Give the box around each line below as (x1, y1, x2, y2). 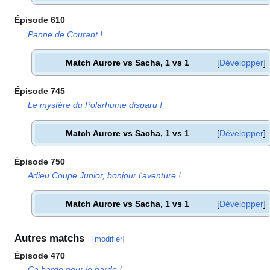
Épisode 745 (14, 86, 65, 96)
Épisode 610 (14, 15, 65, 25)
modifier (95, 234, 122, 243)
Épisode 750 (14, 157, 65, 166)
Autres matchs (14, 232, 84, 244)
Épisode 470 (14, 250, 65, 260)
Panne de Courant (28, 29, 98, 39)
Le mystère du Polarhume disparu (28, 100, 158, 110)
